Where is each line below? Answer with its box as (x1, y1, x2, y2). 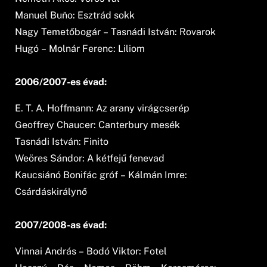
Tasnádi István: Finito (15, 136, 109, 148)
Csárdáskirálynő (15, 186, 88, 198)
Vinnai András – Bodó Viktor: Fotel (15, 246, 167, 257)
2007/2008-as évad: (15, 219, 107, 231)
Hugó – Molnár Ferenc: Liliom (15, 43, 145, 55)
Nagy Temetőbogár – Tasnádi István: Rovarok (15, 26, 216, 38)
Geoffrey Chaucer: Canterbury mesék (15, 119, 181, 131)
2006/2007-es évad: (15, 76, 107, 88)
